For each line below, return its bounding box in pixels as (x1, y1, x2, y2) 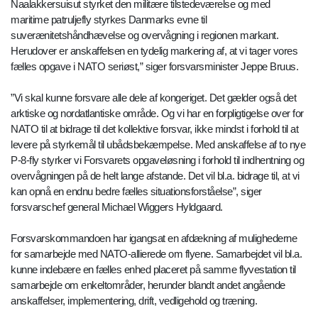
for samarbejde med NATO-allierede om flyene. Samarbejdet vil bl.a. (11, 248, 302, 261)
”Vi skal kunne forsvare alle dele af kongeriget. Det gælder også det (11, 92, 296, 104)
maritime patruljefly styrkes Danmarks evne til (11, 13, 207, 26)
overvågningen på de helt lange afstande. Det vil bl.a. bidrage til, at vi (11, 170, 300, 182)
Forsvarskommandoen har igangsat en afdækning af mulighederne (11, 232, 297, 245)
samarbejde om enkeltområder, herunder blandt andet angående (11, 279, 285, 292)
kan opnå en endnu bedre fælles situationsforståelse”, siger (11, 185, 262, 198)
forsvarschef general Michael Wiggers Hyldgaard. (11, 201, 223, 214)
